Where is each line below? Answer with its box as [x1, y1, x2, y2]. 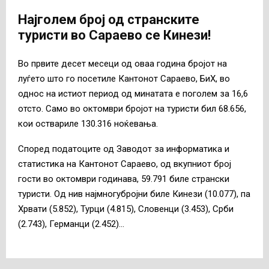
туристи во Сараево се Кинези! [18, 27, 211, 43]
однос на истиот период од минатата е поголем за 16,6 [18, 88, 248, 100]
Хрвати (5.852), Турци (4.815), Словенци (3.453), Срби [18, 204, 234, 215]
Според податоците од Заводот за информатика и [18, 144, 229, 155]
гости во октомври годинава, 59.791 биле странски [18, 174, 229, 185]
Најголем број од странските [18, 11, 199, 27]
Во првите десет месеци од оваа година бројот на [18, 58, 227, 70]
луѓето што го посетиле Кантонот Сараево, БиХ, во [18, 73, 230, 85]
